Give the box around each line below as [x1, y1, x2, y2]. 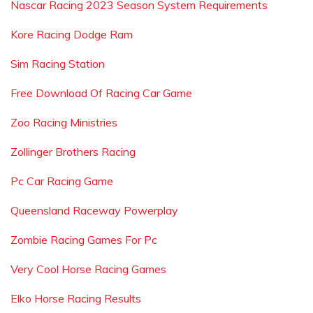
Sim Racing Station [10, 57, 105, 71]
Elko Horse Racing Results [10, 291, 141, 305]
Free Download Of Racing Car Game [10, 86, 192, 100]
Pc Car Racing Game [10, 174, 113, 188]
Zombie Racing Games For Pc [10, 233, 157, 247]
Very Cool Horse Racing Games [10, 262, 166, 276]
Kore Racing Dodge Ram [10, 27, 133, 41]
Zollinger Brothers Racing [10, 145, 136, 159]
